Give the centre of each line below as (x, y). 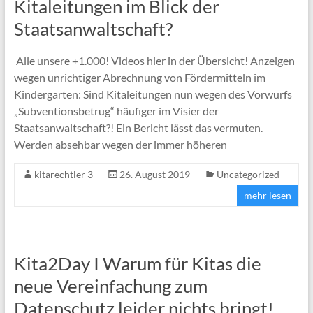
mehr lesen (268, 195)
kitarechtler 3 (63, 174)
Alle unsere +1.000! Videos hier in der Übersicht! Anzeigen (154, 60)
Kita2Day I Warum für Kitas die (137, 263)
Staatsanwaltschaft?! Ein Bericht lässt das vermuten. (138, 127)
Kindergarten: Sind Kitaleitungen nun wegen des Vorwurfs (153, 94)
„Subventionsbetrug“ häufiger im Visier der (116, 110)
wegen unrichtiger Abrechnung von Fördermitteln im (139, 77)
